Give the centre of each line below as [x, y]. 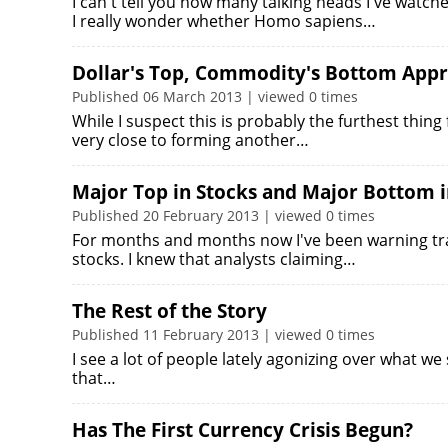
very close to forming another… [190, 140]
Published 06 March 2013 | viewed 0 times [215, 96]
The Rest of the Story [169, 311]
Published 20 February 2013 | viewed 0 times [223, 215]
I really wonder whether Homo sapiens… [224, 21]
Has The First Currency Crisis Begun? [242, 430]
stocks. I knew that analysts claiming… [214, 259]
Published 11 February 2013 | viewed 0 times [223, 334]
